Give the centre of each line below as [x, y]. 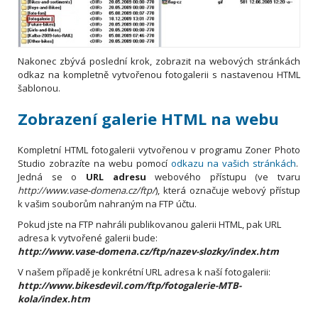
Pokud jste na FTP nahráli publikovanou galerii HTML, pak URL [149, 225]
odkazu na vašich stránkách [234, 164]
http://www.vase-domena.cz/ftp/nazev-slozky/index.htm [148, 252]
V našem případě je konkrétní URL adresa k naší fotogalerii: [144, 272]
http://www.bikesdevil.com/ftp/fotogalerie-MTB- [130, 286]
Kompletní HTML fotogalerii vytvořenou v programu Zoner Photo [159, 150]
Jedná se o [52, 177]
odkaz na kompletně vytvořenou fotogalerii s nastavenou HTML [159, 75]
